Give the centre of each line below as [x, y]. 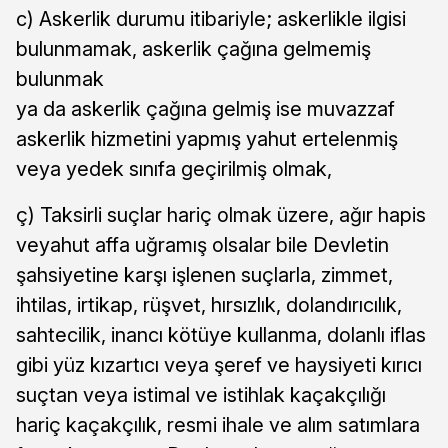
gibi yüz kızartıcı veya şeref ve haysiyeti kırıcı [219, 365]
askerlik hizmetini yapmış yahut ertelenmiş [207, 139]
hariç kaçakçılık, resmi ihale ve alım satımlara [218, 425]
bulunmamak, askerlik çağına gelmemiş [193, 49]
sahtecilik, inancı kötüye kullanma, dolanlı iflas [221, 335]
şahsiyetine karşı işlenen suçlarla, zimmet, [204, 275]
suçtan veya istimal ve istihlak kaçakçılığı [201, 395]
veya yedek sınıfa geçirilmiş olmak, [174, 169]
